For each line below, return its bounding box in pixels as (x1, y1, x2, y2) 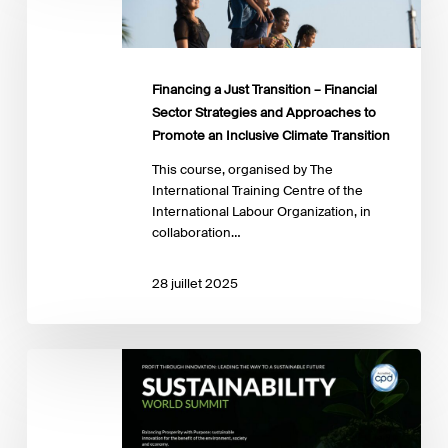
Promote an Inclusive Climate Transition (151, 126, 390, 144)
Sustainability (25, 349, 104, 367)
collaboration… (151, 223, 241, 241)
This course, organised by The (151, 160, 333, 178)
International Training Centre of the (151, 181, 363, 199)
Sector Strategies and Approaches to (151, 103, 376, 121)
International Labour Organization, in (151, 202, 371, 220)
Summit (25, 391, 72, 409)
